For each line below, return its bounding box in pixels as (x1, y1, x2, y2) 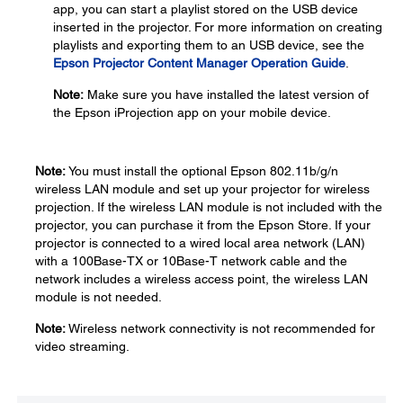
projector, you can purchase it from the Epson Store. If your (35, 218, 371, 232)
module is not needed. (35, 290, 162, 304)
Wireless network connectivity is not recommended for (66, 321, 375, 336)
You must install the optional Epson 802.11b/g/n (66, 164, 338, 178)
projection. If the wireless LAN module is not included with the (35, 200, 382, 214)
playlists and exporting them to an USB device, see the (53, 38, 364, 52)
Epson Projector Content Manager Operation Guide (53, 56, 345, 70)
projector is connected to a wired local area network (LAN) (35, 236, 365, 250)
